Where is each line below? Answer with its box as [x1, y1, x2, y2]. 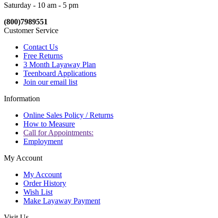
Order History [23, 179, 66, 187]
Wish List [23, 187, 53, 196]
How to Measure [23, 119, 75, 128]
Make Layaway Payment [23, 196, 100, 205]
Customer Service [4, 26, 58, 35]
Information [4, 94, 40, 103]
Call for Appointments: [23, 128, 93, 137]
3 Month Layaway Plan [23, 60, 96, 69]
